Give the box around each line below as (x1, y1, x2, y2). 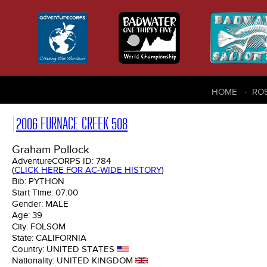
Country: (12, 244, 46, 255)
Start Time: (12, 187, 55, 198)
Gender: (12, 198, 45, 210)
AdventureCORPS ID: (12, 156, 96, 167)
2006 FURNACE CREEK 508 (16, 114, 128, 134)
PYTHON (29, 176, 64, 187)
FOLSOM (30, 221, 66, 232)
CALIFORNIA (36, 232, 86, 244)
